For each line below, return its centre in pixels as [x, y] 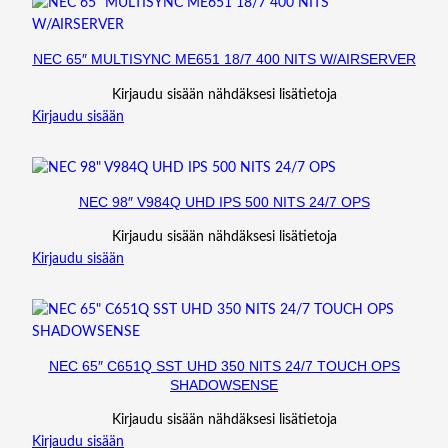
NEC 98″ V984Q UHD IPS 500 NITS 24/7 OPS [224, 202]
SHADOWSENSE [224, 385]
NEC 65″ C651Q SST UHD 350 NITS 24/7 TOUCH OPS [224, 366]
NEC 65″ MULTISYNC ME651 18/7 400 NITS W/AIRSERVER [224, 59]
